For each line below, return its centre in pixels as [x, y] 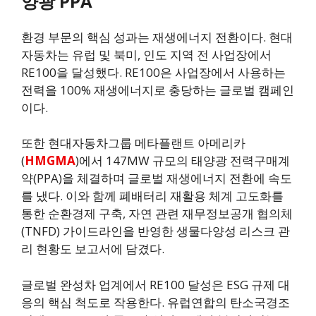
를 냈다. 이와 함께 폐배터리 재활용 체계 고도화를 [152, 196]
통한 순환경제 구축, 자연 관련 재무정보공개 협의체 [157, 214]
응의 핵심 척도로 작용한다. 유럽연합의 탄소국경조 [156, 302]
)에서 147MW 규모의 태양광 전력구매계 [183, 161]
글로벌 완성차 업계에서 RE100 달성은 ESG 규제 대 [156, 284]
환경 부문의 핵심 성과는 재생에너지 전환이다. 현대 [157, 37]
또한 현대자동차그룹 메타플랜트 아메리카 [133, 143]
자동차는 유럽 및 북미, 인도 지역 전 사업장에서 [146, 54]
